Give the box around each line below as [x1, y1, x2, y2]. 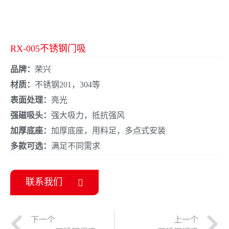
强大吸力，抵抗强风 [51, 110, 125, 120]
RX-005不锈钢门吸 [10, 43, 86, 54]
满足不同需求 [51, 141, 100, 150]
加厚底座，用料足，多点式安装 [51, 126, 166, 135]
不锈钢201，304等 [35, 80, 100, 89]
